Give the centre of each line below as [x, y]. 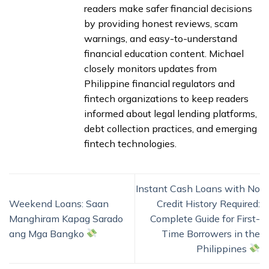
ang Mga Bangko [48, 233]
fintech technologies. [130, 144]
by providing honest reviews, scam [161, 24]
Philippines [222, 248]
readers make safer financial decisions [168, 9]
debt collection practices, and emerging [171, 129]
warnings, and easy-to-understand [161, 39]
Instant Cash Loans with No [198, 188]
